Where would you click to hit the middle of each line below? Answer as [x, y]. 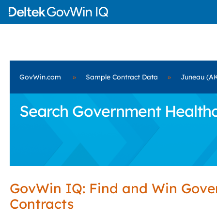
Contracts [42, 204]
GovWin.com [40, 77]
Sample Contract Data [122, 77]
